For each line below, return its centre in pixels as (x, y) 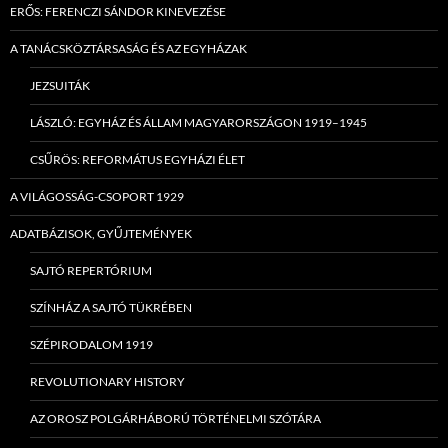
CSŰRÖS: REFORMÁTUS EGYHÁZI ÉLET (137, 160)
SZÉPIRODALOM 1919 (91, 345)
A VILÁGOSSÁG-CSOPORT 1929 (97, 197)
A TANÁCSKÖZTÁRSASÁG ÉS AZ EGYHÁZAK (128, 49)
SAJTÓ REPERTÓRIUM (91, 271)
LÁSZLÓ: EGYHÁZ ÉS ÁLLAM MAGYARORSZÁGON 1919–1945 (198, 123)
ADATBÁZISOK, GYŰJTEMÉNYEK (101, 234)
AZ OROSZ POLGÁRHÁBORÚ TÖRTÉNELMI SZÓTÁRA (175, 419)
